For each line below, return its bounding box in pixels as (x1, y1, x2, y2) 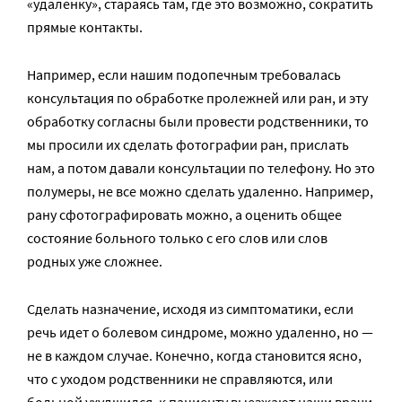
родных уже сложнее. (27, 252, 162, 271)
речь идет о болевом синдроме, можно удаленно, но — (27, 323, 373, 342)
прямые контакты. (27, 18, 143, 37)
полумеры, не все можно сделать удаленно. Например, (27, 182, 373, 201)
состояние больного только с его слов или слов (27, 229, 328, 248)
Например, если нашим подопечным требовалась (27, 66, 341, 84)
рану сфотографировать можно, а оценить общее (27, 205, 342, 224)
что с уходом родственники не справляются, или (27, 370, 333, 389)
